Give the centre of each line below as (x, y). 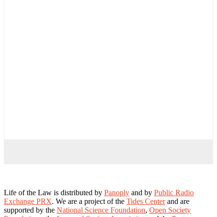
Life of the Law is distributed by (54, 192)
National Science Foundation (101, 210)
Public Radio (174, 192)
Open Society (170, 210)
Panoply (117, 192)
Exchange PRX (28, 201)
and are (177, 201)
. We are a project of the (89, 201)
